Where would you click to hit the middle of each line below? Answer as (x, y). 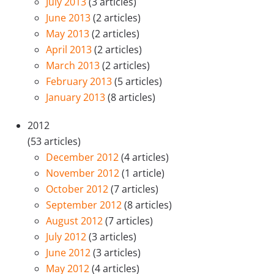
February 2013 (80, 81)
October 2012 (78, 189)
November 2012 (84, 173)
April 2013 (70, 49)
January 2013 (77, 97)
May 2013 (69, 33)
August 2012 (76, 220)
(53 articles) (54, 141)
